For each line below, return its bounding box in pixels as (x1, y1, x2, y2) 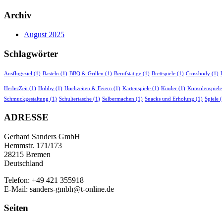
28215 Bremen (4, 150, 51, 159)
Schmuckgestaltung (4, 96, 49, 102)
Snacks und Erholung (145, 96, 194, 102)
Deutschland (4, 159, 43, 167)
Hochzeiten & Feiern (64, 86, 112, 92)
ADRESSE (4, 111, 49, 122)
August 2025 (24, 30, 64, 39)
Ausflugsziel (4, 71, 32, 77)
